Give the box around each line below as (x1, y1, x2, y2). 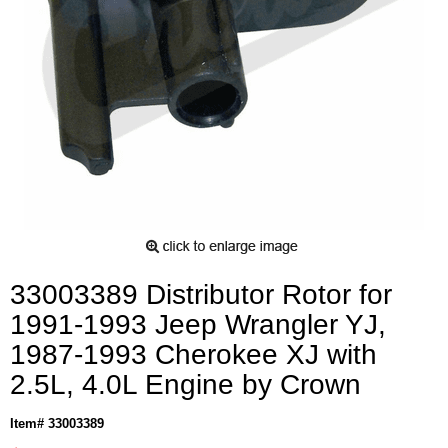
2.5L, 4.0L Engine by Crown (10, 368, 361, 400)
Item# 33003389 (10, 415, 104, 431)
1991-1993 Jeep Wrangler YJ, (10, 308, 386, 340)
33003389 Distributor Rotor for (10, 278, 392, 310)
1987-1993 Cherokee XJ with (10, 338, 377, 370)
